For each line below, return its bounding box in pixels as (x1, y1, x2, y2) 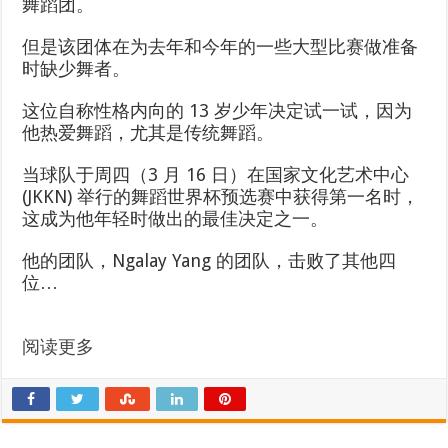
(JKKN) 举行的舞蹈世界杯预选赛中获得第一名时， (22, 186, 420, 207)
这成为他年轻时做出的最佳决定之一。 (22, 208, 329, 229)
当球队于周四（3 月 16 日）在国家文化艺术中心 (22, 164, 410, 185)
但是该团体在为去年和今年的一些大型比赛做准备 (22, 36, 419, 57)
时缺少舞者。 (22, 58, 131, 79)
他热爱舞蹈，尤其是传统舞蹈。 (22, 122, 275, 143)
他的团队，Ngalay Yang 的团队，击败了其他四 (22, 250, 397, 271)
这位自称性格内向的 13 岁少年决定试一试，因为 (22, 100, 413, 121)
